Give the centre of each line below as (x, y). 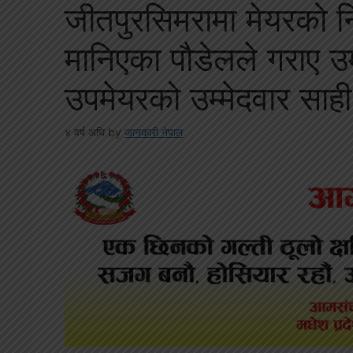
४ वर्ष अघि (85, 132)
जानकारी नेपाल (154, 132)
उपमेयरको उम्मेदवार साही (208, 98)
